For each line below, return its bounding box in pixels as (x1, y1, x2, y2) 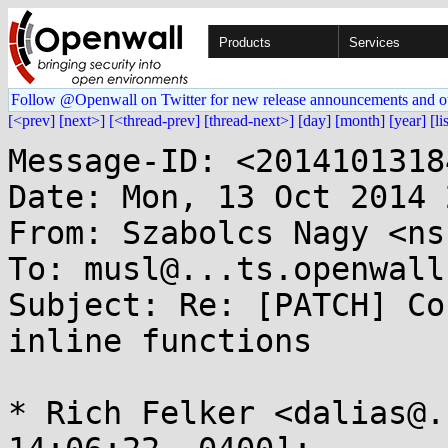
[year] (389, 112, 426, 129)
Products (219, 35, 271, 50)
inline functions (8, 323, 312, 359)
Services (349, 35, 400, 50)
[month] (335, 112, 385, 129)
